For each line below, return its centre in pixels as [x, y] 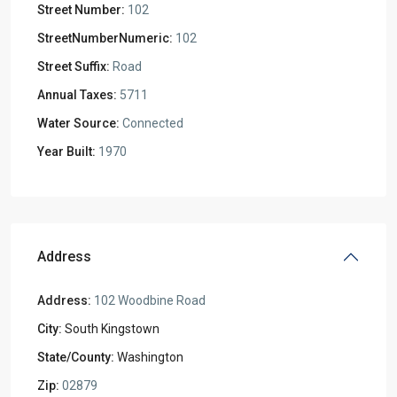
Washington [150, 357]
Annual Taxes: [77, 95]
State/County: [76, 357]
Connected [152, 123]
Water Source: [78, 123]
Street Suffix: [74, 66]
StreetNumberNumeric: [105, 38]
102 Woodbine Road [148, 300]
